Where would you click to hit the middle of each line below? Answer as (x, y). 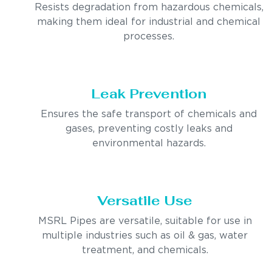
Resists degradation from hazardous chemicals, (149, 7)
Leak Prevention (149, 93)
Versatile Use (145, 200)
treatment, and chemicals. (145, 250)
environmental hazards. (149, 143)
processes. (149, 36)
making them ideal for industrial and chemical (149, 22)
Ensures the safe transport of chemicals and (149, 114)
